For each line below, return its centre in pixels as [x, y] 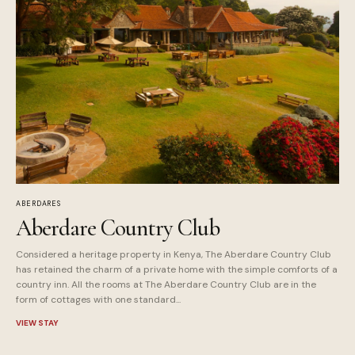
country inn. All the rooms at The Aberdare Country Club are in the [166, 285]
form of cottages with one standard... [98, 300]
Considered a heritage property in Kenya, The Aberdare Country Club [174, 255]
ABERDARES [39, 204]
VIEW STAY [37, 323]
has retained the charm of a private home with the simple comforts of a [177, 270]
